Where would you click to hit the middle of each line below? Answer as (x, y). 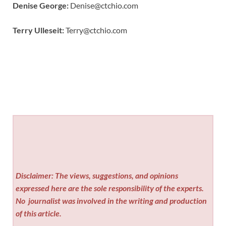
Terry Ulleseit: (38, 30)
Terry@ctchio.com (96, 30)
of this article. (39, 213)
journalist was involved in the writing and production (117, 200)
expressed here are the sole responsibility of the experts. (110, 188)
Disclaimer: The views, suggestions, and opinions (97, 175)
